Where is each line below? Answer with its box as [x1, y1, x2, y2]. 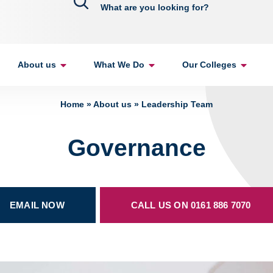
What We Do [93, 60, 144, 69]
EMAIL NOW [9, 200, 65, 210]
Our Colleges [182, 60, 236, 69]
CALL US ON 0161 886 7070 [130, 200, 251, 210]
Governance [67, 135, 206, 161]
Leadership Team [141, 99, 213, 109]
